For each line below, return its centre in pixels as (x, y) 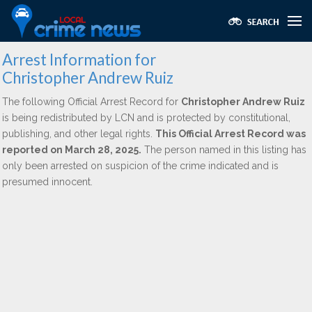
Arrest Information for (79, 60)
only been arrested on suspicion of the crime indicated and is (140, 166)
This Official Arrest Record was (231, 134)
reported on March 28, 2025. (72, 150)
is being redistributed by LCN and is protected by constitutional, (146, 118)
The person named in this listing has (224, 150)
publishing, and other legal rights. (79, 134)
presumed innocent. (47, 182)
